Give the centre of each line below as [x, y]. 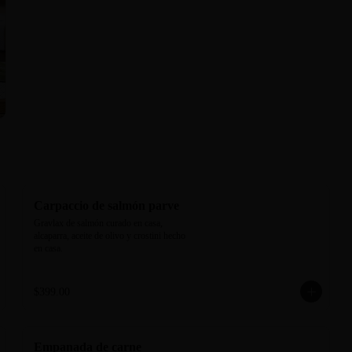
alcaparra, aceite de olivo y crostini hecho [110, 236]
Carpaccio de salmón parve [106, 205]
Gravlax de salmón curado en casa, [98, 223]
